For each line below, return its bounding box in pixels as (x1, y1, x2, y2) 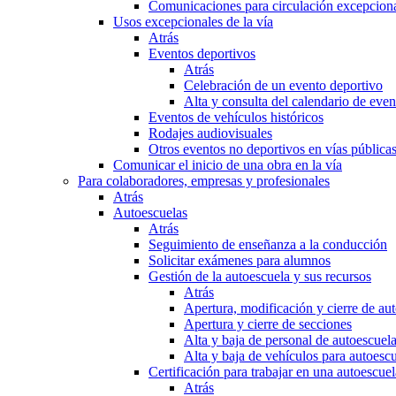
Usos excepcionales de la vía (113, 14, 273, 30)
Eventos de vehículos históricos (148, 110, 324, 126)
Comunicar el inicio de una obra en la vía (113, 157, 342, 173)
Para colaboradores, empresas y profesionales (78, 173, 330, 189)
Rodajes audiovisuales (148, 126, 272, 141)
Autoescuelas (113, 205, 187, 221)
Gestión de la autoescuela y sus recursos (148, 269, 371, 285)
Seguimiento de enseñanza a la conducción (148, 237, 387, 253)
